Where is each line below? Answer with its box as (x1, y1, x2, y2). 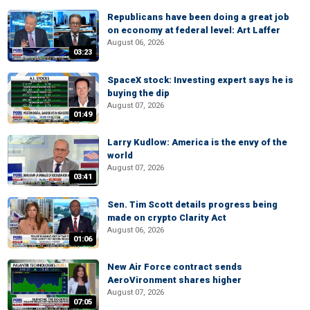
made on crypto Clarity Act (107, 212, 226, 223)
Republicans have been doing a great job (107, 12, 289, 23)
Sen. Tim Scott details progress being (107, 199, 277, 210)
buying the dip (107, 87, 170, 98)
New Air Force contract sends (107, 262, 242, 273)
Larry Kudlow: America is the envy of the (107, 136, 287, 147)
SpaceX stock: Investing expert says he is (107, 74, 293, 85)
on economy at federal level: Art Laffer (107, 25, 280, 36)
